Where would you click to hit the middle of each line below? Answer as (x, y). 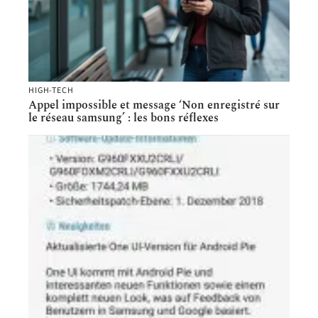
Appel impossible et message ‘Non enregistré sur (154, 105)
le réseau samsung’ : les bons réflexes (124, 118)
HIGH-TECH (51, 91)
